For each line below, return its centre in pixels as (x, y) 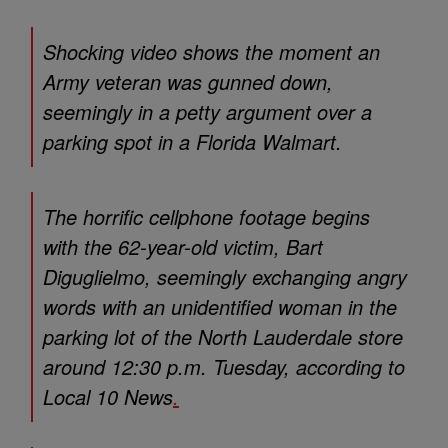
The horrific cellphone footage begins (206, 217)
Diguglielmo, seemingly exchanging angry (225, 277)
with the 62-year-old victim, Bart (183, 247)
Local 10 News (108, 397)
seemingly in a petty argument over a (207, 112)
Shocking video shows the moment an (211, 52)
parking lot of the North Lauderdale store (223, 337)
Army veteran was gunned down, (188, 82)
